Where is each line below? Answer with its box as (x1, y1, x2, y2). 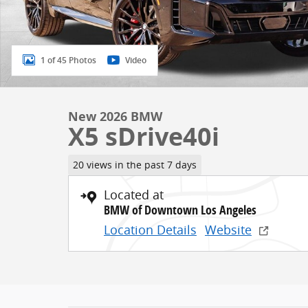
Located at (104, 186, 164, 203)
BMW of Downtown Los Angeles (104, 201, 256, 219)
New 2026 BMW (68, 108, 162, 125)
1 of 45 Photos (41, 55, 96, 65)
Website (205, 221, 252, 238)
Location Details (104, 221, 197, 238)
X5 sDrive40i (68, 120, 219, 153)
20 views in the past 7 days (72, 158, 197, 171)
